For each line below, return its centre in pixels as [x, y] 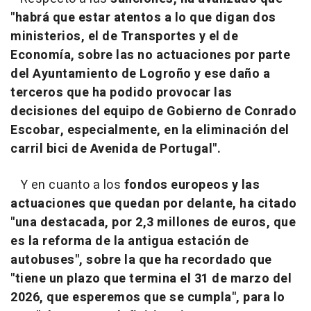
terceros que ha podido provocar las [121, 93]
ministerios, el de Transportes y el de [124, 37]
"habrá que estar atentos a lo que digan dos [143, 18]
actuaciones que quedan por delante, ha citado [154, 204]
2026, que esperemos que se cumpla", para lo [148, 298]
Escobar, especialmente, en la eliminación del [150, 131]
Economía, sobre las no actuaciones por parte [150, 56]
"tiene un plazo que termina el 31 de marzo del [151, 279]
